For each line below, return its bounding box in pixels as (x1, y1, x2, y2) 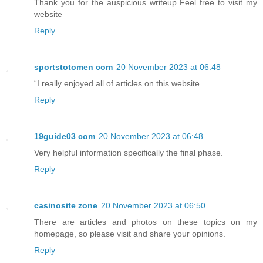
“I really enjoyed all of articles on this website (34, 79, 200, 89)
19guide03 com (34, 131, 95, 141)
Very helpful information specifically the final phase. (34, 148, 223, 158)
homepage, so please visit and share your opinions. (34, 229, 225, 239)
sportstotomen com (34, 62, 113, 72)
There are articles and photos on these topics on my (34, 217, 257, 227)
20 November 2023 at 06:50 (101, 201, 205, 211)
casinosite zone (34, 201, 97, 211)
